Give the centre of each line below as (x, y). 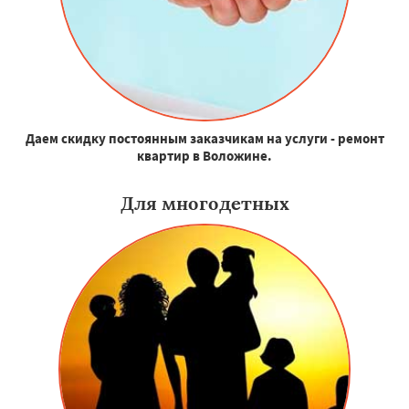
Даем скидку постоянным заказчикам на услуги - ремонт (204, 139)
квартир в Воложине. (204, 156)
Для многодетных (204, 204)
